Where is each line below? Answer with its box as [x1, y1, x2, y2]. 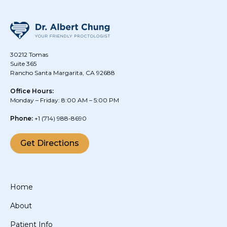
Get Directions [20, 138, 79, 148]
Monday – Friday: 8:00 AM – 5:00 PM [10, 96, 119, 104]
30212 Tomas [10, 51, 48, 59]
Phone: [10, 115, 33, 123]
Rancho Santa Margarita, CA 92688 [10, 69, 115, 77]
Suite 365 [10, 60, 36, 68]
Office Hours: [10, 87, 54, 95]
